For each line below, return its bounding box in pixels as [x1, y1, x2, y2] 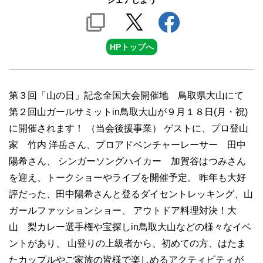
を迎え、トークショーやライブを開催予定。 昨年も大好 [9, 173, 246, 183]
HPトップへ [109, 42, 154, 52]
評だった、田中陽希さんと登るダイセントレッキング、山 [9, 189, 253, 199]
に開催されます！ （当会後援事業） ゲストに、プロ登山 [9, 123, 248, 133]
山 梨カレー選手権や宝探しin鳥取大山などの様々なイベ [9, 222, 251, 232]
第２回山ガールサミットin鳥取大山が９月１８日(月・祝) [9, 107, 248, 117]
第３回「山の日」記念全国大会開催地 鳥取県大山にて [9, 90, 244, 100]
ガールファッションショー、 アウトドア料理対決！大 [9, 205, 237, 215]
